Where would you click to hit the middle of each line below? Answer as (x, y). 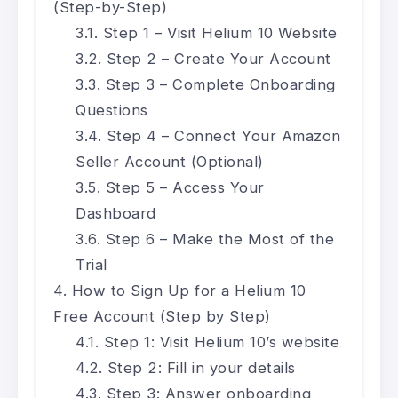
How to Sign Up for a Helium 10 (189, 291)
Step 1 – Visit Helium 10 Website (220, 33)
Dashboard (116, 214)
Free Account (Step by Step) (162, 317)
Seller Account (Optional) (170, 162)
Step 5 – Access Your (185, 188)
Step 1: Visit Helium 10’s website (221, 342)
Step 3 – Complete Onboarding (220, 85)
